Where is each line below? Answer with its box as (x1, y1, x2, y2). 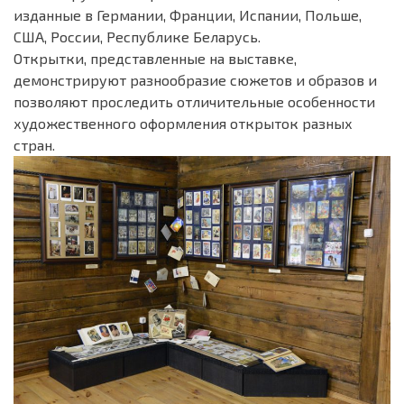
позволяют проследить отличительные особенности (14, 93, 375, 110)
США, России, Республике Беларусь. (14, 28, 261, 45)
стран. (14, 136, 55, 153)
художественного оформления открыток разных (14, 115, 353, 132)
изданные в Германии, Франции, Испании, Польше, (14, 6, 362, 23)
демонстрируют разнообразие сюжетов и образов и (14, 71, 377, 88)
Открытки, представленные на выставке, (14, 50, 297, 67)
